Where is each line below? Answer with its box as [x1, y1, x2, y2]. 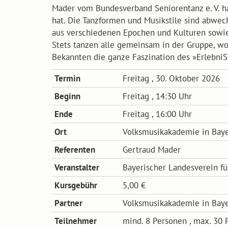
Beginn [54, 91, 80, 102]
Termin [54, 73, 80, 84]
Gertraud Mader [123, 144, 181, 155]
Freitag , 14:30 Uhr [123, 91, 192, 102]
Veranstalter [54, 162, 99, 173]
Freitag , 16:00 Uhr [123, 108, 192, 120]
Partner [54, 197, 82, 209]
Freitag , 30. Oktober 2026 [123, 73, 220, 84]
